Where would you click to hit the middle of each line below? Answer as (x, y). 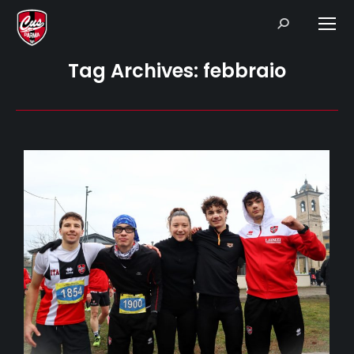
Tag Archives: (136, 71)
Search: (294, 22)
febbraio (245, 71)
